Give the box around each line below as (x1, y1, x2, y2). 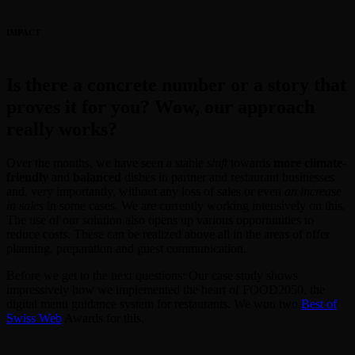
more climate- (273, 155, 346, 170)
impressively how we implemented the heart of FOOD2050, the (6, 282, 325, 296)
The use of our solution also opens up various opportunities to (6, 212, 314, 227)
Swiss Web (6, 311, 62, 325)
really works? (6, 118, 117, 139)
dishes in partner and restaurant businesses (121, 170, 334, 184)
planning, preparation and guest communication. (6, 241, 246, 255)
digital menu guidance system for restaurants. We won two (6, 296, 301, 311)
